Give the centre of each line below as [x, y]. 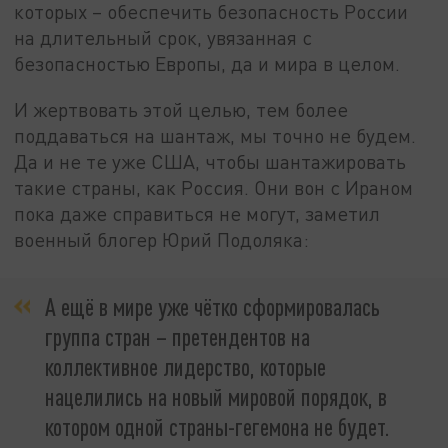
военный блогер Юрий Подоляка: [162, 239]
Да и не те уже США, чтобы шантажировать [210, 161]
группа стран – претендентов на [177, 336]
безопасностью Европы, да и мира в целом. [207, 63]
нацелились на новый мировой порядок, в [216, 396]
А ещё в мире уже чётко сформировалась [212, 306]
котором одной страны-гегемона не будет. [217, 426]
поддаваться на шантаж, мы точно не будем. [215, 135]
